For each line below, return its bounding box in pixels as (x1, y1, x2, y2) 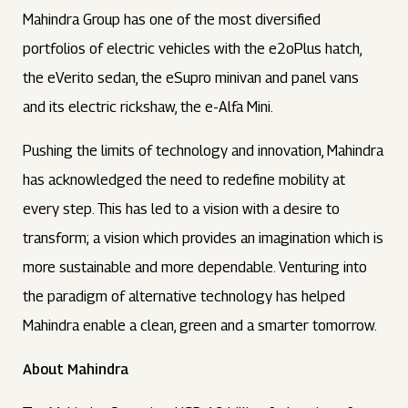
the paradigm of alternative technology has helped (23, 288, 346, 305)
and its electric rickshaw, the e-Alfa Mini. (23, 98, 274, 116)
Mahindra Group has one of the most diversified (23, 11, 321, 28)
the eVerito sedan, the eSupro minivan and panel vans (23, 69, 360, 87)
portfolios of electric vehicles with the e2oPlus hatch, (23, 40, 362, 57)
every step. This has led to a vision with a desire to (23, 200, 341, 218)
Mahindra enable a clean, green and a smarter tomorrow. (23, 317, 378, 334)
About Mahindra (23, 361, 129, 378)
